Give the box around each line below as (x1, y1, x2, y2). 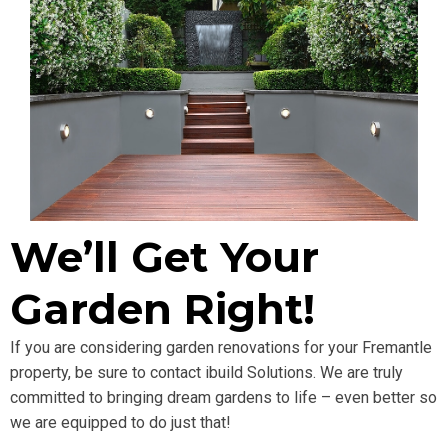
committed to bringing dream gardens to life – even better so (10, 387, 437, 407)
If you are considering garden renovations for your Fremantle (10, 337, 432, 357)
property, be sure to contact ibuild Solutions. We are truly (10, 362, 403, 382)
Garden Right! (10, 282, 315, 335)
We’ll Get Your (10, 230, 319, 283)
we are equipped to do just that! (10, 412, 231, 432)
